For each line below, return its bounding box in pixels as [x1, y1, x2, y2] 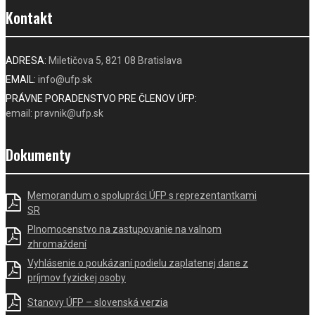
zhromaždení [27, 238, 86, 250]
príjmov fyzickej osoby [27, 271, 126, 283]
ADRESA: [6, 54, 46, 66]
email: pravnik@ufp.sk [6, 107, 103, 119]
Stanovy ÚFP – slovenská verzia [27, 296, 168, 308]
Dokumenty [6, 143, 71, 165]
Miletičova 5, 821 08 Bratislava [46, 54, 182, 66]
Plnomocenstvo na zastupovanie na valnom [27, 223, 221, 235]
